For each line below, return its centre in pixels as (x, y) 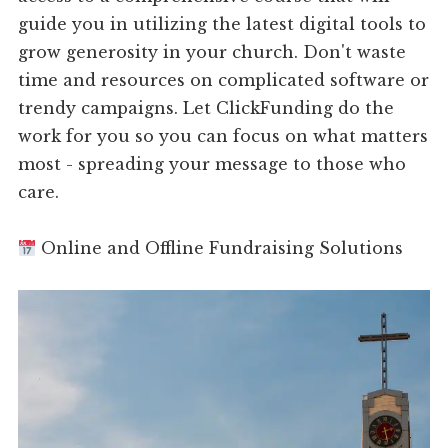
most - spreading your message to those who (212, 164)
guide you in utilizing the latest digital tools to (222, 24)
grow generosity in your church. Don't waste (212, 52)
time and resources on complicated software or (224, 80)
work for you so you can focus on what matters (223, 136)
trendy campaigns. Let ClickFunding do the (206, 108)
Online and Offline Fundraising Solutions (220, 248)
